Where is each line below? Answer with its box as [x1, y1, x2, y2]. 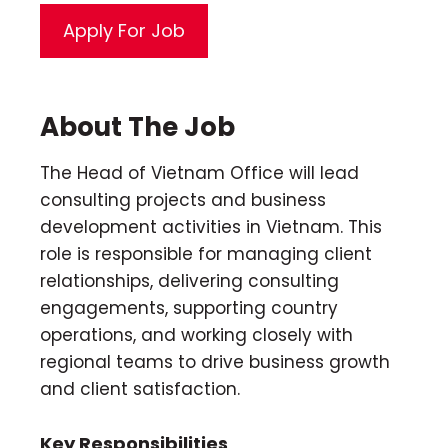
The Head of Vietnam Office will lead [40, 160, 359, 185]
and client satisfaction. [40, 376, 240, 401]
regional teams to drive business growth [40, 349, 390, 374]
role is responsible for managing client [40, 241, 372, 266]
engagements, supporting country [40, 295, 338, 320]
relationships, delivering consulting [40, 268, 339, 293]
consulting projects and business [40, 187, 326, 212]
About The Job [40, 108, 235, 145]
